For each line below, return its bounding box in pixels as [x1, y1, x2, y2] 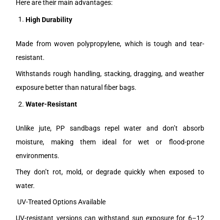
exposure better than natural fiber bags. [16, 83, 137, 91]
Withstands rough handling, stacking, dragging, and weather [16, 69, 204, 78]
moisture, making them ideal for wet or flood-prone [16, 138, 204, 146]
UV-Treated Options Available [16, 198, 106, 206]
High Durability [26, 15, 73, 24]
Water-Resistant [26, 100, 78, 109]
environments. [16, 152, 60, 160]
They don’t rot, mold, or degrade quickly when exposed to [16, 168, 204, 176]
